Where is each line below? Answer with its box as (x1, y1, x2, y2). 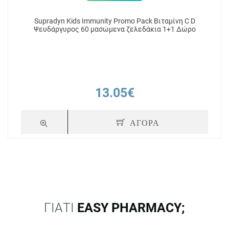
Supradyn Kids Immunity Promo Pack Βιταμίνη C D (34, 17, 195, 26)
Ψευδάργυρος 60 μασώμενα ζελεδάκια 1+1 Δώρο (33, 25, 196, 34)
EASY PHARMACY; (77, 200, 185, 216)
